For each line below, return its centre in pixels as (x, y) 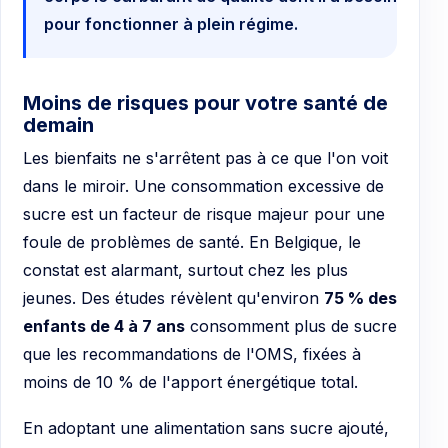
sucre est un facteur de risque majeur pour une (204, 214)
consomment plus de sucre (291, 326)
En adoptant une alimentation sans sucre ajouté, (206, 427)
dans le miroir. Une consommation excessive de (203, 186)
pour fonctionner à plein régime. (171, 24)
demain (58, 125)
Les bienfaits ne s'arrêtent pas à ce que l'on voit (205, 158)
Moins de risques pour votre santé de (205, 103)
